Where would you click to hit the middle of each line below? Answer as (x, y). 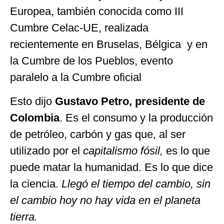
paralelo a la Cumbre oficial (76, 77)
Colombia (35, 117)
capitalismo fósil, (123, 150)
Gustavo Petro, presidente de (130, 101)
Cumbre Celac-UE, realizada (79, 28)
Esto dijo (32, 101)
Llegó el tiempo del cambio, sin (136, 183)
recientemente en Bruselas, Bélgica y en (109, 44)
